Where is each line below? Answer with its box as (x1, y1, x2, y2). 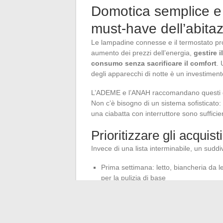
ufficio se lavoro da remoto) (101, 205, 187, 213)
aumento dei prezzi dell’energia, (91, 48, 194, 57)
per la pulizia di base (101, 173, 166, 182)
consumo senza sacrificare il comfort (91, 59, 217, 67)
